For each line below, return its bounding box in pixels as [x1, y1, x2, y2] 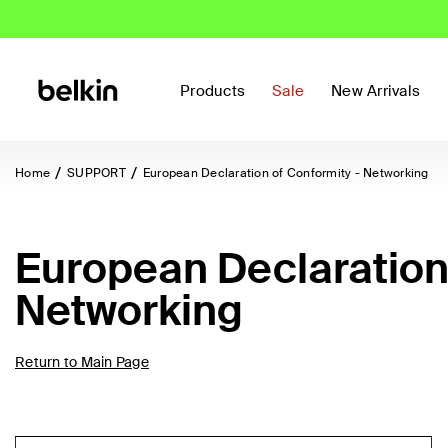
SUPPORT [67, 165, 126, 181]
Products [180, 81, 245, 101]
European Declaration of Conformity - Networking [142, 165, 429, 181]
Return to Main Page [15, 353, 149, 371]
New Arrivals [331, 81, 420, 101]
